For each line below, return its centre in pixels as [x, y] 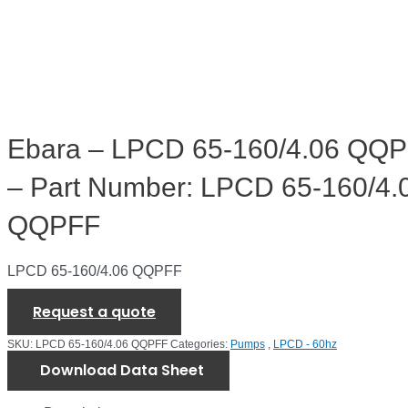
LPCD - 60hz [305, 345]
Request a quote [94, 312]
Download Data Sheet [122, 371]
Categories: [200, 345]
